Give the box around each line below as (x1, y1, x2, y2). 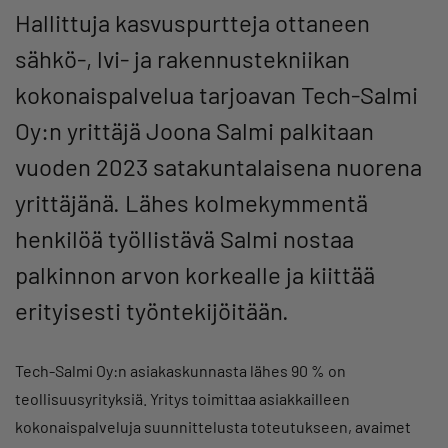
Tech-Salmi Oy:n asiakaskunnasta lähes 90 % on (15, 361, 346, 381)
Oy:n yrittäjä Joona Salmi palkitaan (15, 116, 374, 146)
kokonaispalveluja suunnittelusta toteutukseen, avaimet (15, 417, 411, 437)
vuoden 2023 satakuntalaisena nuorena (15, 152, 422, 182)
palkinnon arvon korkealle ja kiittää (15, 260, 375, 290)
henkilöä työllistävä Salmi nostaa (15, 224, 354, 254)
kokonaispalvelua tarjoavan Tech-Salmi (15, 80, 418, 110)
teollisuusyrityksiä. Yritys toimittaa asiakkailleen (15, 389, 350, 409)
